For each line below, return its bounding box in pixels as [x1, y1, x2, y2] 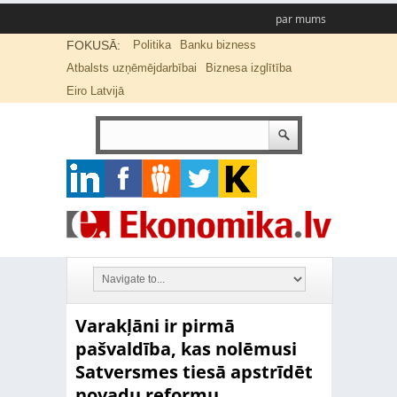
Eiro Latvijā [66, 84, 124, 97]
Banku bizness [179, 38, 256, 51]
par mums [275, 12, 326, 27]
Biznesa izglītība [205, 61, 292, 74]
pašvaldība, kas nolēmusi [74, 337, 297, 361]
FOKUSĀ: [66, 38, 121, 52]
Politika [132, 38, 171, 51]
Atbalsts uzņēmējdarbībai [66, 61, 197, 74]
